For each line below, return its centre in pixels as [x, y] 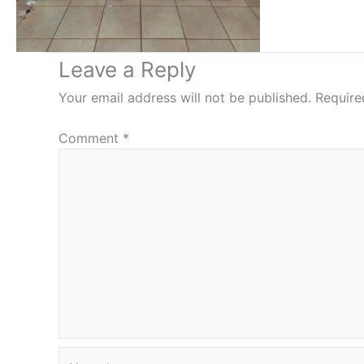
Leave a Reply [127, 70]
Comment [91, 139]
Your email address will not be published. [185, 98]
